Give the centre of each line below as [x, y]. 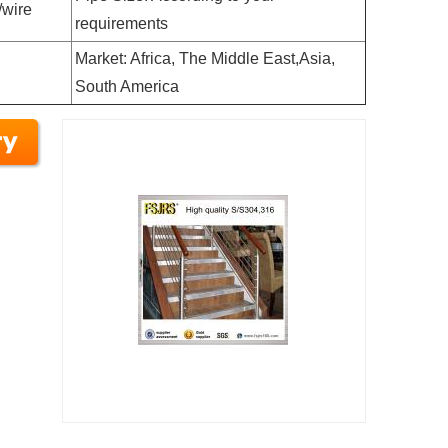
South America [127, 86]
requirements [121, 23]
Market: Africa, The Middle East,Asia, [205, 58]
